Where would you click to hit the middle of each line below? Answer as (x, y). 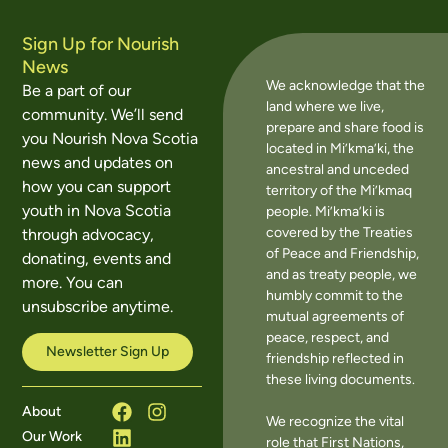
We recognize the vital (334, 422)
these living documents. (340, 380)
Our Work (52, 436)
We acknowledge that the (345, 86)
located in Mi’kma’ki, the (339, 149)
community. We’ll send (103, 114)
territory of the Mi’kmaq (338, 191)
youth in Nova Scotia (97, 210)
